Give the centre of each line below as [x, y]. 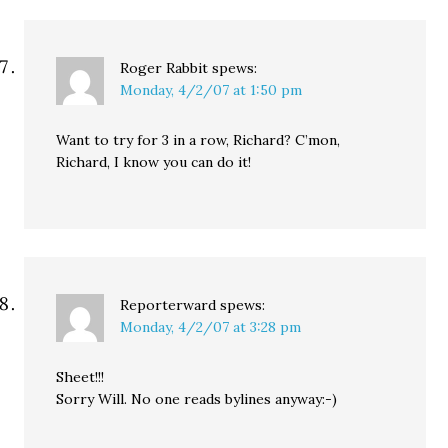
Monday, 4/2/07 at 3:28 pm [211, 327]
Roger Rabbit [164, 68]
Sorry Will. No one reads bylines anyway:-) [197, 399]
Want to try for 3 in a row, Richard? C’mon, [198, 140]
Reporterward [168, 305]
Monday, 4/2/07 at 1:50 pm [211, 90]
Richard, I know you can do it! [154, 162]
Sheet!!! [80, 377]
